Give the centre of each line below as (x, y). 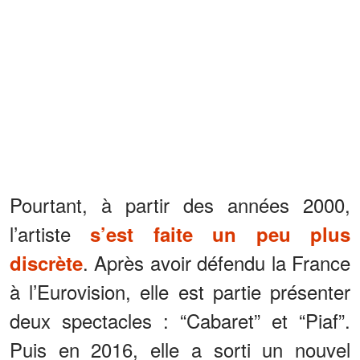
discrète (46, 262)
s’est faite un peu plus (221, 233)
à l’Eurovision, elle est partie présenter (180, 291)
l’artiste (50, 233)
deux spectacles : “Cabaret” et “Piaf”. (180, 320)
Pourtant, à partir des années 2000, (180, 204)
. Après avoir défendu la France (217, 262)
